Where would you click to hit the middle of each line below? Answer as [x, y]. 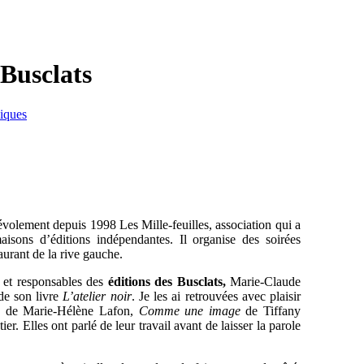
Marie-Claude [266, 281]
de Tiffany [270, 310]
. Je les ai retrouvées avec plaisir [216, 296]
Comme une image [189, 310]
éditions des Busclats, [167, 281]
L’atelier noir [97, 296]
